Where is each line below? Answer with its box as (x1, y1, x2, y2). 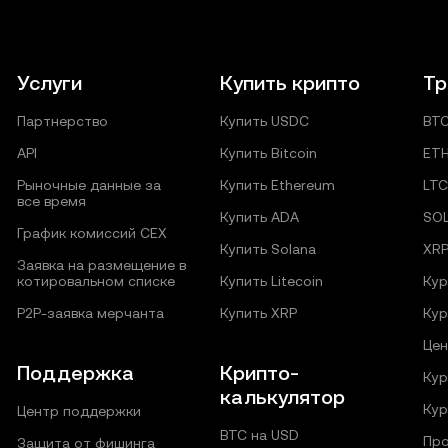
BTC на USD (219, 427, 299, 443)
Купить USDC (219, 113, 309, 129)
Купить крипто (219, 71, 360, 95)
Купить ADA (219, 209, 299, 225)
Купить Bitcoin (219, 145, 317, 161)
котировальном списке (17, 273, 176, 289)
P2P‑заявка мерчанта (17, 305, 165, 321)
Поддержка (17, 361, 135, 385)
